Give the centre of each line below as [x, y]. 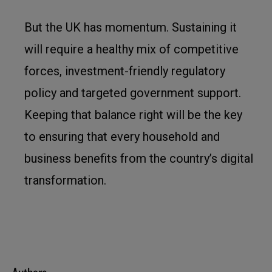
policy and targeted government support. [133, 93]
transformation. [65, 180]
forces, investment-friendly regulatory [125, 71]
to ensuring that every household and [122, 137]
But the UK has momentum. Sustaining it [131, 27]
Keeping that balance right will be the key [133, 115]
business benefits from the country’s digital [139, 158]
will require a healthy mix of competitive [131, 49]
